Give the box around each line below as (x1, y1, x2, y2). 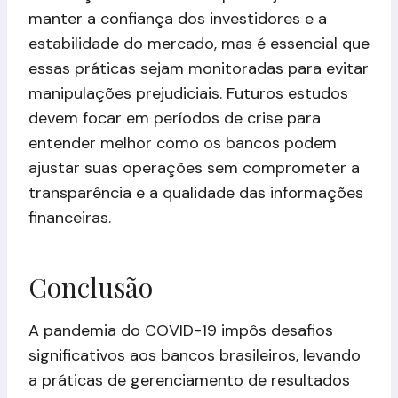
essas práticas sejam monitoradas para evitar (28, 57, 369, 79)
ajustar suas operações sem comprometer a (28, 156, 360, 179)
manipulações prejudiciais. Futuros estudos (28, 82, 348, 104)
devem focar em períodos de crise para (28, 107, 321, 129)
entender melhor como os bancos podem (28, 131, 337, 154)
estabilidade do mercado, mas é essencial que (28, 32, 370, 54)
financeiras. (28, 206, 111, 228)
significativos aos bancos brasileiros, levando (28, 344, 361, 366)
